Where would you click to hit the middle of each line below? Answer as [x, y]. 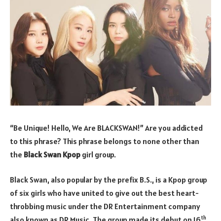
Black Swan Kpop [52, 154]
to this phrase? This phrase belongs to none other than [105, 141]
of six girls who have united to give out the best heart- [104, 193]
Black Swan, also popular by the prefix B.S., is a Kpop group [109, 180]
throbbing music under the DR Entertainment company [105, 206]
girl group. [98, 154]
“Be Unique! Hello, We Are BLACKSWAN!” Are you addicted [106, 128]
